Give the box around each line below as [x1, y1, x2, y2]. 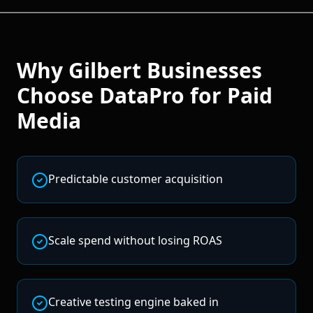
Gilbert [68, 55, 141, 85]
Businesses [141, 55, 262, 85]
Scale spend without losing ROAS [48, 232, 222, 248]
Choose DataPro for [17, 80, 227, 110]
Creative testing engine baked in [48, 293, 219, 310]
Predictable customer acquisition [48, 170, 223, 187]
